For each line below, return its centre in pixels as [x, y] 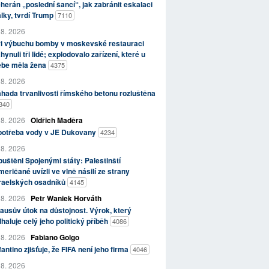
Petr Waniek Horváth [66, 198]
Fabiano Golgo [55, 237]
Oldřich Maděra [56, 120]
